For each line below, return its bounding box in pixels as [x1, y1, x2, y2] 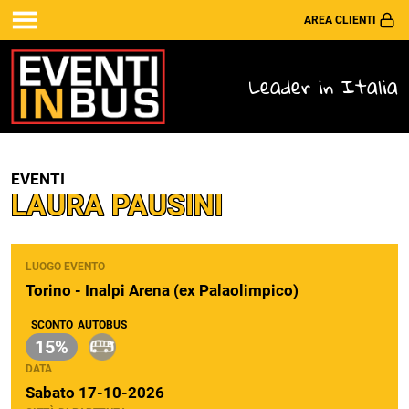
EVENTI [11, 170, 65, 188]
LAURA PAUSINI [11, 188, 223, 223]
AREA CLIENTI [304, 14, 376, 26]
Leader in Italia [249, 68, 398, 105]
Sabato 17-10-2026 [26, 383, 164, 402]
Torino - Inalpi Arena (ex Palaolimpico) [26, 281, 299, 299]
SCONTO [30, 319, 73, 331]
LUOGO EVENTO [26, 260, 105, 273]
